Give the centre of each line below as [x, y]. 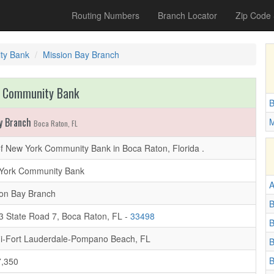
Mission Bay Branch [81, 54]
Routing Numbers [106, 15]
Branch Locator [187, 15]
